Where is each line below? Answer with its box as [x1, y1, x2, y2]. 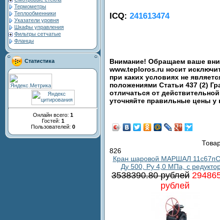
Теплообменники [14, 10, 56, 16]
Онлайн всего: [32, 111, 70, 118]
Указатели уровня [14, 17, 59, 23]
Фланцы [14, 38, 34, 44]
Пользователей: [30, 123, 72, 130]
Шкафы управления [14, 24, 64, 30]
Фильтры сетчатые [14, 31, 61, 37]
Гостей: [41, 117, 61, 124]
